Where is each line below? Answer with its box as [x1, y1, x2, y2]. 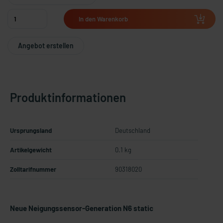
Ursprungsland [10, 126, 52, 134]
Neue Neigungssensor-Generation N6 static [10, 204, 153, 213]
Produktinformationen [10, 90, 126, 105]
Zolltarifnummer [10, 165, 56, 173]
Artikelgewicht [10, 146, 52, 154]
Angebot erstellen [18, 41, 74, 50]
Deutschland [115, 126, 150, 134]
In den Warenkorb [78, 15, 128, 23]
